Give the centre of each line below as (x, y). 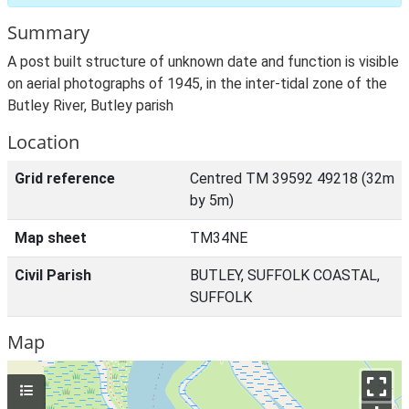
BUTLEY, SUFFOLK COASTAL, (285, 275)
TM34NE (219, 238)
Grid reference (65, 178)
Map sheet (51, 238)
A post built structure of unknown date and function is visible (203, 62)
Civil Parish (53, 275)
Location (43, 142)
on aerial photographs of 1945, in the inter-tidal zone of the (197, 84)
